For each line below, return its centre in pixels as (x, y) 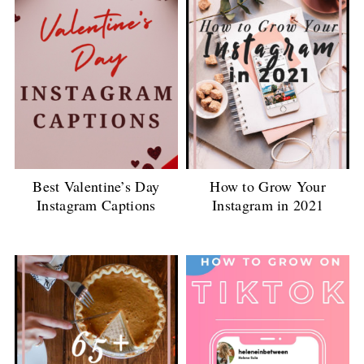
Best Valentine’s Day (96, 186)
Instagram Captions (96, 205)
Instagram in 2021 (268, 205)
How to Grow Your (268, 186)
